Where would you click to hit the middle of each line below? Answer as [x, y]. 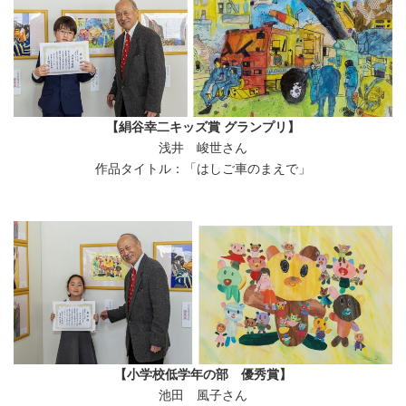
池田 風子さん [203, 396]
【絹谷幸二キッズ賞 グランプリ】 [203, 128]
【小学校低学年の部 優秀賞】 [203, 375]
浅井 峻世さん [203, 149]
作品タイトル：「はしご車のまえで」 [203, 169]
